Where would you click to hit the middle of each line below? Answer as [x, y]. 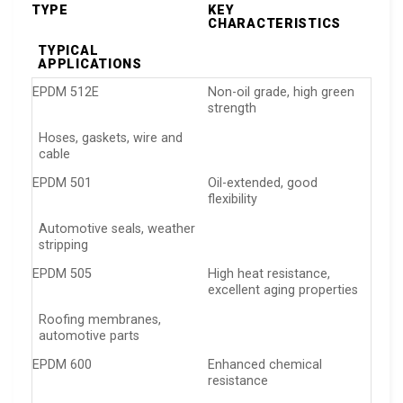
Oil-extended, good [263, 184]
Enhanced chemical [265, 365]
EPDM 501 [62, 184]
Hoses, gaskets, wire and [111, 138]
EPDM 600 [62, 365]
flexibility [233, 200]
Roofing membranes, [100, 319]
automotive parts [90, 336]
